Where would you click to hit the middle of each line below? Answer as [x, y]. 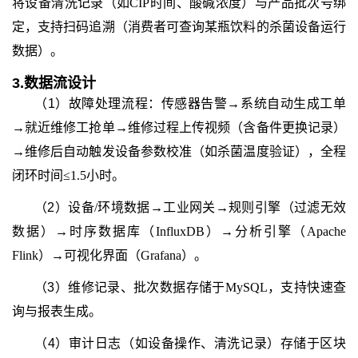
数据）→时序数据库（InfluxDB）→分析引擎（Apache [179, 231]
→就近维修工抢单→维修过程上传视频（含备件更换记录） [179, 127]
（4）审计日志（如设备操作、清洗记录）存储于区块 [190, 343]
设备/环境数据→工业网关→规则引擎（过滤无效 [207, 207]
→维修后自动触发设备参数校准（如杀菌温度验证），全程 [179, 151]
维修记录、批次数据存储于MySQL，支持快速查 [207, 287]
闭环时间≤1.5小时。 [68, 175]
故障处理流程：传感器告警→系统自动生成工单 [207, 103]
